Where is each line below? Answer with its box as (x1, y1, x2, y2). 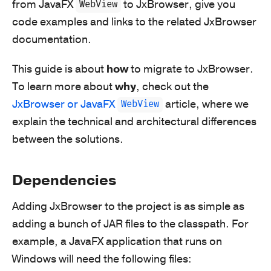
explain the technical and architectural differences (12, 114, 256, 129)
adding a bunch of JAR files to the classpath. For (12, 216, 249, 231)
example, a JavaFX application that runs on (12, 233, 222, 249)
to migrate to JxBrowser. (128, 61, 253, 76)
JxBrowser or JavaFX (12, 96, 117, 111)
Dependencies (12, 170, 116, 190)
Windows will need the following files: (12, 251, 192, 266)
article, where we (163, 96, 249, 111)
